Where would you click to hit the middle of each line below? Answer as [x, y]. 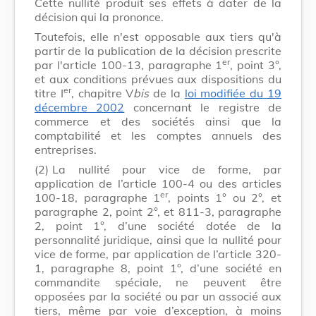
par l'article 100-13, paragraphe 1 [129, 65]
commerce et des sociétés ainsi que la [158, 121]
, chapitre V [102, 93]
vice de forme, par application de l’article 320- [158, 254]
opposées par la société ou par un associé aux [158, 296]
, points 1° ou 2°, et [225, 197]
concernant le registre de [203, 107]
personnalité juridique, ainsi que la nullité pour [158, 239]
